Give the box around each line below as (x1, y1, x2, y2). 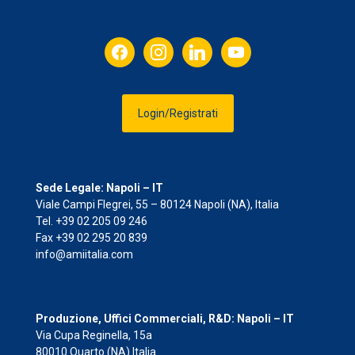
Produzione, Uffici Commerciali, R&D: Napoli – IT (36, 311, 294, 325)
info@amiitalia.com (36, 247, 133, 261)
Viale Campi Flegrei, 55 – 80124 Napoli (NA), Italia (36, 197, 279, 211)
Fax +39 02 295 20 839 (36, 231, 147, 244)
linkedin (181, 37, 219, 51)
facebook (103, 37, 151, 51)
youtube (219, 37, 261, 51)
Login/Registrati (137, 106, 218, 120)
